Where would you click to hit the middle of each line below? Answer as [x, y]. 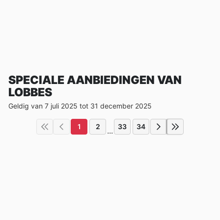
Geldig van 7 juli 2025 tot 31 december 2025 [80, 106]
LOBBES [30, 92]
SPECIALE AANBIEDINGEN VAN [95, 80]
